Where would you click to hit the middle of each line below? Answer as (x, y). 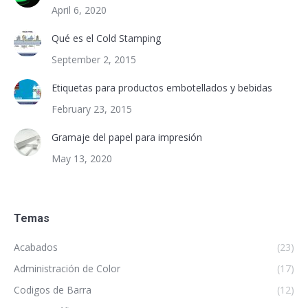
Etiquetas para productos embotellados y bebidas (162, 88)
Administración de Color (67, 269)
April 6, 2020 (79, 10)
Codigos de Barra (53, 290)
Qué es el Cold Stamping (106, 38)
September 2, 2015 (94, 60)
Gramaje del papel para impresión (127, 137)
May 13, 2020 (82, 159)
